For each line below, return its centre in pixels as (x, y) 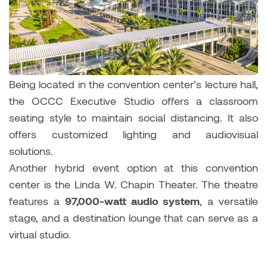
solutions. (32, 150)
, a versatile (229, 201)
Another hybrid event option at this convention (133, 167)
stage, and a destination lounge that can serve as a (133, 217)
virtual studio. (41, 234)
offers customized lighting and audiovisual (133, 134)
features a (37, 201)
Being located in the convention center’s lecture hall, (133, 84)
